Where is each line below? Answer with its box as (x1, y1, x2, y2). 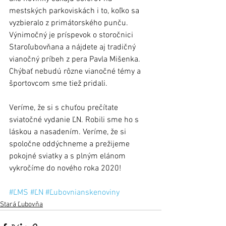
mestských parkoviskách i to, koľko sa (9, 6, 141, 17)
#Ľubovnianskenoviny (45, 188, 120, 198)
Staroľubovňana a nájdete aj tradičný (9, 42, 138, 53)
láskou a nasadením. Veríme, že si (9, 127, 128, 138)
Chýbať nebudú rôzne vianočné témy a (9, 67, 143, 77)
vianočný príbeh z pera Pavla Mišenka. (9, 54, 142, 65)
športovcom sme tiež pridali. (9, 79, 107, 89)
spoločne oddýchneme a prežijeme (9, 139, 132, 150)
